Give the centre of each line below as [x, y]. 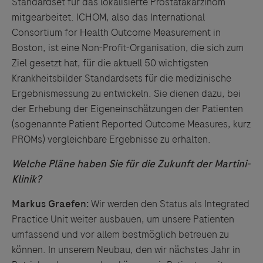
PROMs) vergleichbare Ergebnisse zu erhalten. [111, 139]
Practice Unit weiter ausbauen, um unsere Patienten [123, 219]
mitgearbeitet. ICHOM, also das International [108, 17]
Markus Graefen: [50, 204]
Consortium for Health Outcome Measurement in [116, 32]
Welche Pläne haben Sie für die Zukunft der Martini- [131, 164]
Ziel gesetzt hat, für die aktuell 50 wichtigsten [110, 63]
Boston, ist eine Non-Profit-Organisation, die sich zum [128, 48]
